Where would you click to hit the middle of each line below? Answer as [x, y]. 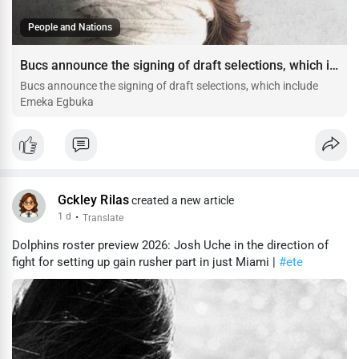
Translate [103, 218]
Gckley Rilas [94, 200]
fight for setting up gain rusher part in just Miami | [145, 262]
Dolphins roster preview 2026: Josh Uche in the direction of [170, 245]
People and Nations [70, 27]
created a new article [182, 200]
